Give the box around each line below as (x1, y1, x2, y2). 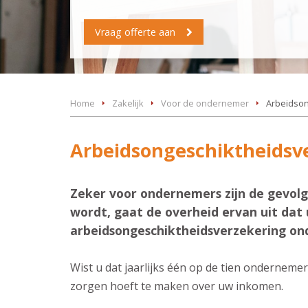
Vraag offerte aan (95, 25, 175, 38)
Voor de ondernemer (161, 97, 249, 110)
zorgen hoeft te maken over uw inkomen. (70, 278, 283, 294)
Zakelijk (112, 97, 144, 110)
